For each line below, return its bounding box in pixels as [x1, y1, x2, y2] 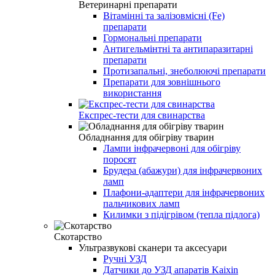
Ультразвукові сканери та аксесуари [79, 242, 227, 253]
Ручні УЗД [103, 253, 147, 264]
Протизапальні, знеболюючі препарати [103, 65, 266, 76]
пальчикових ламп [103, 198, 180, 209]
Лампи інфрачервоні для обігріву [103, 142, 241, 153]
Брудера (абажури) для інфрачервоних [103, 165, 262, 176]
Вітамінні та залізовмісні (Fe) [103, 10, 225, 21]
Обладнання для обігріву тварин [79, 131, 214, 142]
